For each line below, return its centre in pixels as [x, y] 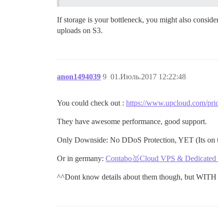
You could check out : [91, 103]
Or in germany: [81, 158]
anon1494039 [79, 76]
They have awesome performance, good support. [132, 121]
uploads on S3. [80, 30]
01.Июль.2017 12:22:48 [148, 76]
